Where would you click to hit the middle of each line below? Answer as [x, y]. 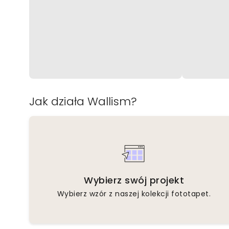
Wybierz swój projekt [134, 180]
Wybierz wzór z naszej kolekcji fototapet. [134, 193]
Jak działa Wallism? [83, 101]
